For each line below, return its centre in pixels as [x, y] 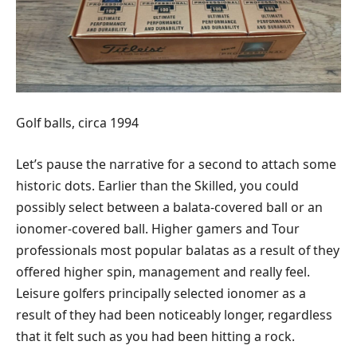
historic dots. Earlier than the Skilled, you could [157, 185]
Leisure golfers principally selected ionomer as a [161, 293]
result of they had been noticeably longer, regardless [174, 314]
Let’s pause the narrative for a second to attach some [176, 164]
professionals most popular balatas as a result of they [178, 250]
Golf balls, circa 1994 [77, 123]
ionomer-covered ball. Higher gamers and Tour [158, 228]
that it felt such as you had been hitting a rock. [155, 336]
